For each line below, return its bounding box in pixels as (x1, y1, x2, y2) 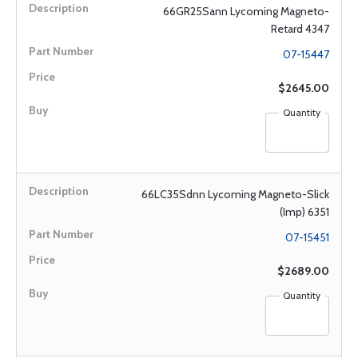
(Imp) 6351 (280, 205, 329, 219)
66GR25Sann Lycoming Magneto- (163, 4, 329, 18)
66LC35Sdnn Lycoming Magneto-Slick (141, 187, 329, 201)
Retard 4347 (271, 22, 329, 36)
